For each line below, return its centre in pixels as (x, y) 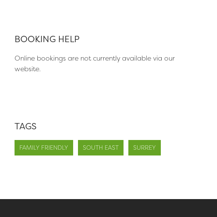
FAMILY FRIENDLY (44, 147)
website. (28, 69)
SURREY (145, 147)
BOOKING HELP (47, 39)
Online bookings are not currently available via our (95, 58)
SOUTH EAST (101, 147)
